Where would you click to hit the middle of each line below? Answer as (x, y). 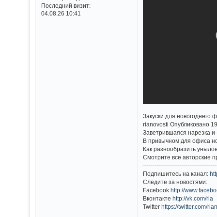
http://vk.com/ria (193, 198)
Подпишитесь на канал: (177, 173)
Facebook (157, 190)
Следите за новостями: (175, 182)
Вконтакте (158, 198)
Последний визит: (66, 5)
